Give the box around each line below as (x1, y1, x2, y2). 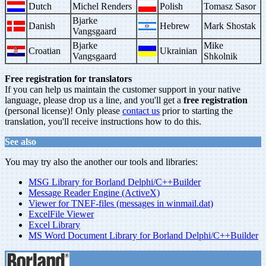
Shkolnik (204, 51, 237, 61)
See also (5, 137, 36, 147)
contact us (122, 106, 160, 116)
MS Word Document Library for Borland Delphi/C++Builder (28, 230, 258, 240)
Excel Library (28, 220, 80, 230)
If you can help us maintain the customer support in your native (5, 84, 240, 94)
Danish (28, 21, 55, 31)
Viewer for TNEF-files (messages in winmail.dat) (28, 198, 213, 208)
